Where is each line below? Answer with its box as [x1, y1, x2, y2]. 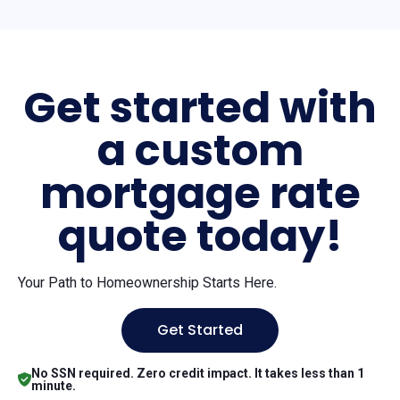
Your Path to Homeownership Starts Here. [18, 274, 277, 291]
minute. [31, 379, 76, 393]
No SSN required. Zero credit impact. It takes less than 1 [31, 366, 364, 380]
